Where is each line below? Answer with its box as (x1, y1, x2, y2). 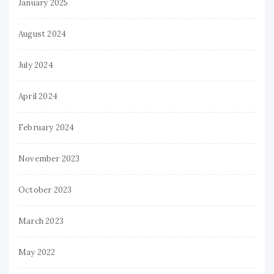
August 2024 (18, 28, 67, 39)
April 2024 (18, 91, 57, 102)
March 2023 (18, 215, 64, 226)
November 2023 (18, 153, 80, 164)
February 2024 (18, 122, 75, 133)
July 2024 (18, 59, 53, 70)
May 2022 (18, 246, 56, 257)
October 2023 (18, 184, 72, 195)
